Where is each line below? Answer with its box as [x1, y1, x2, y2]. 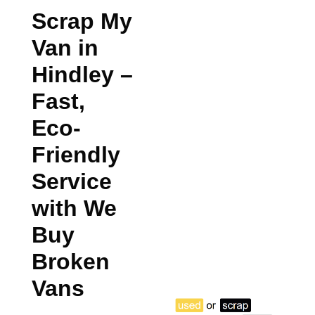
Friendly [32, 142, 120, 168]
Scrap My [32, 8, 132, 34]
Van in [32, 35, 98, 61]
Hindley [32, 62, 120, 88]
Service [32, 169, 112, 195]
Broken [32, 249, 110, 275]
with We [32, 195, 117, 221]
